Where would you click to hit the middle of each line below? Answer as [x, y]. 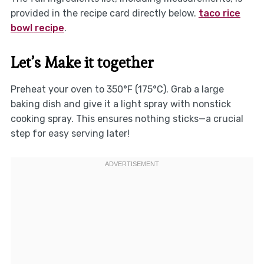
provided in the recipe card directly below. [104, 14]
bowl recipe [37, 28]
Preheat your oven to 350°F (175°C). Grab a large [117, 90]
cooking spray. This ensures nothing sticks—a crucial [127, 119]
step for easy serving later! [70, 134]
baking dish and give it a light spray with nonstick [121, 104]
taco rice [219, 14]
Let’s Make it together [82, 63]
